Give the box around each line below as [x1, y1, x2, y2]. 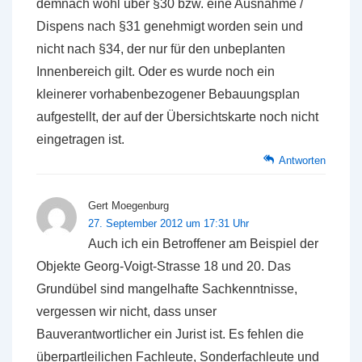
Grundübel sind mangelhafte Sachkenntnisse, [36, 282, 297, 296]
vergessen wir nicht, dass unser [36, 305, 217, 318]
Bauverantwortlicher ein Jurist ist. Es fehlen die [36, 327, 304, 341]
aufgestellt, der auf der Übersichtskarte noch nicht [36, 110, 318, 124]
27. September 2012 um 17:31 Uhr [88, 217, 249, 229]
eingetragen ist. [36, 133, 124, 146]
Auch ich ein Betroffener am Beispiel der [88, 237, 318, 250]
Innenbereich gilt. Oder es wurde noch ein [36, 65, 275, 78]
